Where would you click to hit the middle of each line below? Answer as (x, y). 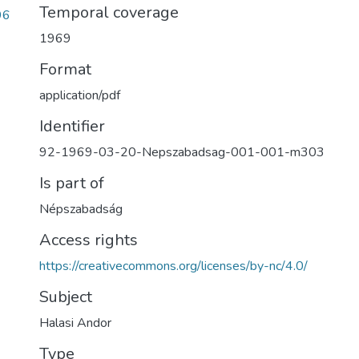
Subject (66, 297)
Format (65, 69)
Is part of (72, 183)
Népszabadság (81, 209)
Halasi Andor (75, 323)
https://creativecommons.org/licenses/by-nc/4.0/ (173, 266)
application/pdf (80, 95)
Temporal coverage (109, 12)
